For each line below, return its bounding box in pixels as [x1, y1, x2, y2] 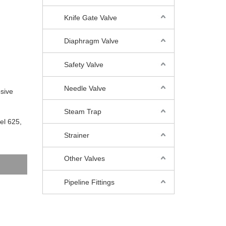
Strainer [64, 131, 89, 139]
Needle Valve [64, 84, 106, 92]
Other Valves [64, 154, 105, 163]
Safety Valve [64, 60, 103, 69]
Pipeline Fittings [64, 178, 115, 186]
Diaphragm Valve [64, 37, 119, 45]
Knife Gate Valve [64, 13, 117, 22]
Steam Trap [64, 107, 101, 116]
